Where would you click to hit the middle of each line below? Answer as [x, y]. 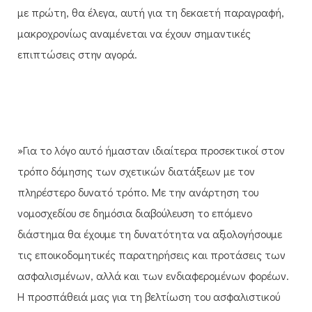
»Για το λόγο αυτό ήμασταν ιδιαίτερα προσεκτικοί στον [151, 150]
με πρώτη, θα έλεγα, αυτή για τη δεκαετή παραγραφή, [151, 12]
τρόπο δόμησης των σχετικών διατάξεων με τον [136, 171]
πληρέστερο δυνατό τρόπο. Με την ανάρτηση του [138, 192]
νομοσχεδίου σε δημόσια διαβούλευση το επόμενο [135, 212]
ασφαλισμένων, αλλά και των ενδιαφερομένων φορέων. [153, 275]
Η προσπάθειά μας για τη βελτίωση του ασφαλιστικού [149, 296]
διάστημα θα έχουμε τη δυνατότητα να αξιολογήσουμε [150, 233]
